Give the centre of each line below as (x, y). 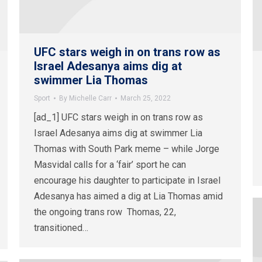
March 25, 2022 (146, 99)
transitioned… (61, 228)
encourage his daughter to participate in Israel (127, 181)
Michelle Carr (90, 99)
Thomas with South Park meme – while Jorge (127, 149)
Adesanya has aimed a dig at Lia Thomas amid (128, 196)
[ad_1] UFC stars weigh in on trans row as (118, 118)
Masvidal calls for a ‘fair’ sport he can (110, 165)
